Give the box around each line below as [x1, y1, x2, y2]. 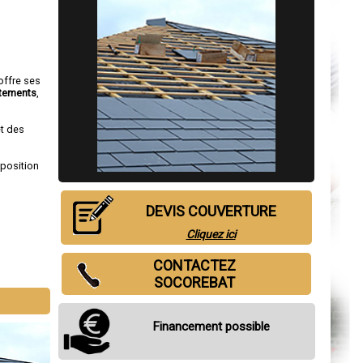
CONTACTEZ [153, 257, 236, 275]
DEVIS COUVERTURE [145, 203, 276, 220]
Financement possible [152, 319, 270, 335]
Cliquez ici [186, 228, 236, 241]
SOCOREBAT [154, 274, 235, 292]
